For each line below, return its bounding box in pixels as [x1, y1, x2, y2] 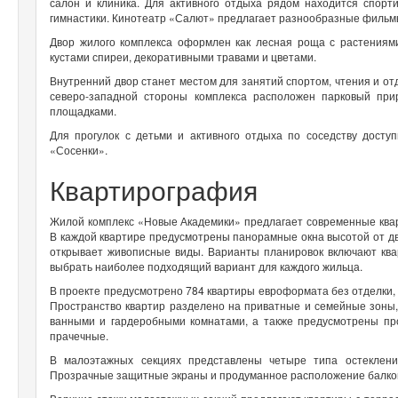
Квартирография [50, 170, 265, 209]
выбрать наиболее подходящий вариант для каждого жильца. [50, 258, 365, 274]
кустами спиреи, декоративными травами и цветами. [50, 48, 319, 64]
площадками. [50, 102, 119, 118]
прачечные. [50, 327, 111, 343]
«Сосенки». [50, 141, 110, 157]
